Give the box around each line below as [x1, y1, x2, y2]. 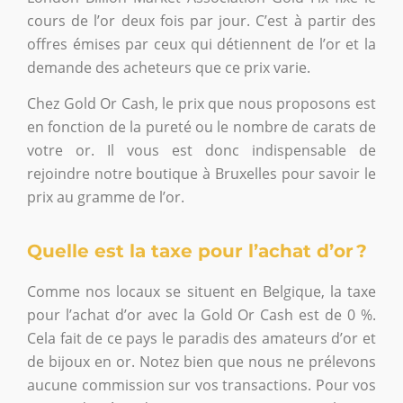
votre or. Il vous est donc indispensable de [27, 140, 376, 161]
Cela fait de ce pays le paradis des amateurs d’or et [27, 327, 376, 348]
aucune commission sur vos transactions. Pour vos [27, 374, 376, 395]
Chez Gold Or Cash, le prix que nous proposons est [27, 94, 376, 114]
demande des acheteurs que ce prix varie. [27, 57, 310, 77]
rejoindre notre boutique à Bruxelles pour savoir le [27, 164, 376, 184]
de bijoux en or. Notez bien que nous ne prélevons [27, 351, 376, 372]
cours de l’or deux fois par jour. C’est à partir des [27, 10, 376, 31]
